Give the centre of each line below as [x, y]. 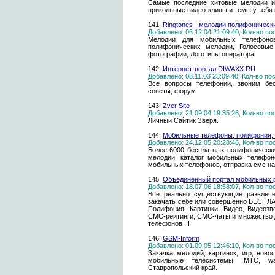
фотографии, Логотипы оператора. [202, 54]
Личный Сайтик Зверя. [183, 120]
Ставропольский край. [183, 268]
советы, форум [172, 91]
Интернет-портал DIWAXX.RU [209, 69]
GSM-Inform [181, 238]
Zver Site [176, 106]
